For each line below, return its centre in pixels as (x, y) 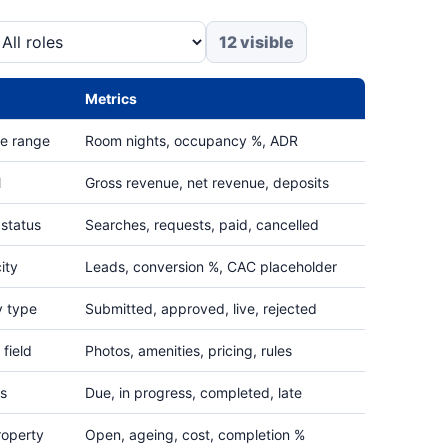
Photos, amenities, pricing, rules (188, 350)
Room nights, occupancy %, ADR (191, 140)
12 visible (256, 42)
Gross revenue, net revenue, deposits (207, 182)
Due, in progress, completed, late (193, 392)
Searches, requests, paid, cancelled (202, 224)
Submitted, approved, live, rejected (201, 308)
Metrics (111, 98)
